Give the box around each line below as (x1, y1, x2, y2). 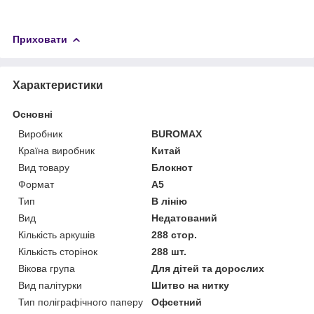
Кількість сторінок (18, 245, 97, 257)
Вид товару (18, 161, 69, 173)
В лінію (151, 195, 188, 207)
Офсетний (151, 296, 203, 308)
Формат (18, 178, 54, 190)
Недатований (151, 212, 218, 224)
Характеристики (13, 78, 103, 91)
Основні (13, 108, 53, 120)
